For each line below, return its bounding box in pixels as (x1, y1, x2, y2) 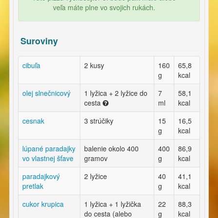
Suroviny (20, 35, 58, 48)
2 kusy (84, 60, 104, 71)
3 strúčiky (84, 116, 113, 126)
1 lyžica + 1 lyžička (84, 199, 141, 209)
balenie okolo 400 (84, 144, 139, 154)
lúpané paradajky (22, 144, 75, 154)
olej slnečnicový (22, 88, 71, 98)
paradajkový (22, 171, 60, 182)
